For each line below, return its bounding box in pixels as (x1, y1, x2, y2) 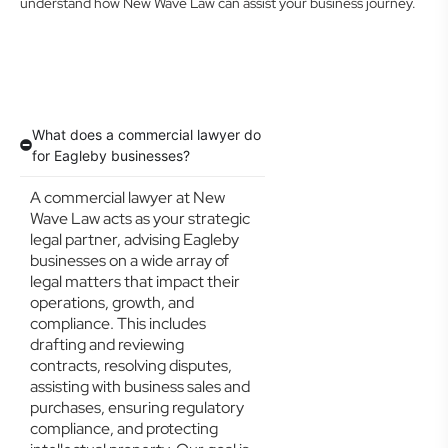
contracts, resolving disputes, (30, 355, 232, 376)
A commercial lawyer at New (30, 187, 225, 208)
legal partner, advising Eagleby (30, 229, 239, 250)
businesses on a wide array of (30, 250, 229, 271)
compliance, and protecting (30, 418, 218, 439)
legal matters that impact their (30, 271, 240, 292)
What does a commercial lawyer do (32, 126, 261, 143)
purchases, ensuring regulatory (30, 397, 244, 418)
